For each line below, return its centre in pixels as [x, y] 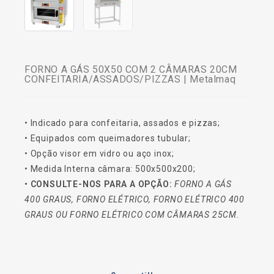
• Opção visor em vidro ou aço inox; [99, 153]
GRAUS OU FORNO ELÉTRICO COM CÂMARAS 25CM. [132, 214]
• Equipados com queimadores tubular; [108, 138]
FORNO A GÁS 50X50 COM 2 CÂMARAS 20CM [131, 69]
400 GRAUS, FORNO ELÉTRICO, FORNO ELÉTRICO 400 [135, 199]
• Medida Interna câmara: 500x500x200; [110, 168]
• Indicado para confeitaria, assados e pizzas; [122, 123]
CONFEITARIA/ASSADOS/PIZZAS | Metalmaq [130, 79]
